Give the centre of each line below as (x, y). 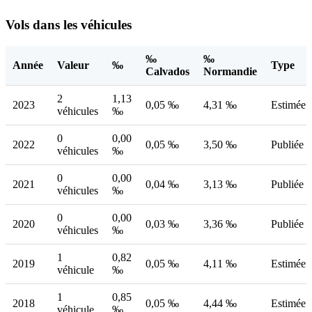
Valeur (73, 65)
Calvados (167, 71)
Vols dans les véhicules (69, 25)
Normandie (230, 71)
